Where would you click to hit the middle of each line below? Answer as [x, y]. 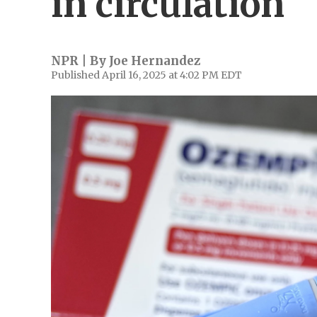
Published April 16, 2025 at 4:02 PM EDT [146, 75]
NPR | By [80, 61]
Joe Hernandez [155, 61]
